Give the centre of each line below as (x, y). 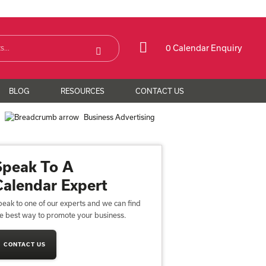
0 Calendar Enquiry (204, 48)
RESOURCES (82, 91)
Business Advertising (119, 117)
